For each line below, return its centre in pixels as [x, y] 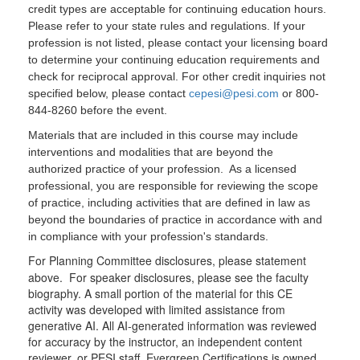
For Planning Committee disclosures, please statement [167, 260]
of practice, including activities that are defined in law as [169, 202]
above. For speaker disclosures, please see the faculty [168, 277]
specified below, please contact [108, 93]
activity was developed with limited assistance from [157, 309]
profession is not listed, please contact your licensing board [178, 43]
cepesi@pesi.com [234, 93]
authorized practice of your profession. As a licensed [162, 169]
